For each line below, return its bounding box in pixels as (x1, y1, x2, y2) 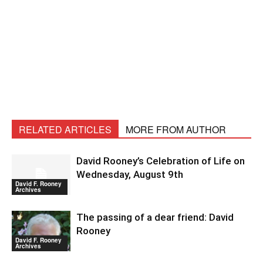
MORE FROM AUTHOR (126, 122, 226, 136)
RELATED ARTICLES (19, 122, 112, 136)
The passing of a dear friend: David (76, 211, 234, 223)
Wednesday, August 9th (76, 168, 183, 180)
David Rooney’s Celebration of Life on (76, 154, 245, 167)
